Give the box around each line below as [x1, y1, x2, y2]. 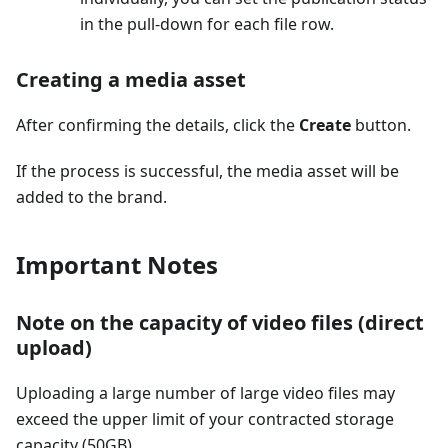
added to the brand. [16, 185, 167, 208]
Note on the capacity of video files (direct [16, 308, 424, 336]
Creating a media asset [16, 65, 246, 93]
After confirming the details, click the [16, 113, 299, 136]
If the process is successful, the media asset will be [16, 159, 399, 182]
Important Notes [16, 247, 218, 281]
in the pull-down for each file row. [80, 12, 334, 35]
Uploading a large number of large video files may [16, 381, 395, 404]
